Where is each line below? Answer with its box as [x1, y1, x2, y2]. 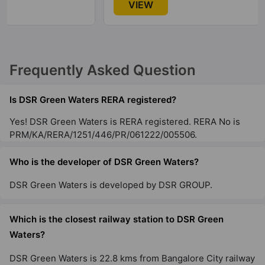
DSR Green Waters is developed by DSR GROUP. [9, 179, 212, 191]
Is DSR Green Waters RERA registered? [9, 93, 176, 105]
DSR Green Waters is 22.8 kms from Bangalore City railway [9, 252, 255, 264]
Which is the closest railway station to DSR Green [9, 214, 224, 225]
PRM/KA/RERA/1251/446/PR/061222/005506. [9, 128, 197, 140]
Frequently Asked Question [9, 62, 196, 79]
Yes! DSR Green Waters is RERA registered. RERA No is [9, 115, 240, 127]
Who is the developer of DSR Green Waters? [9, 156, 199, 167]
